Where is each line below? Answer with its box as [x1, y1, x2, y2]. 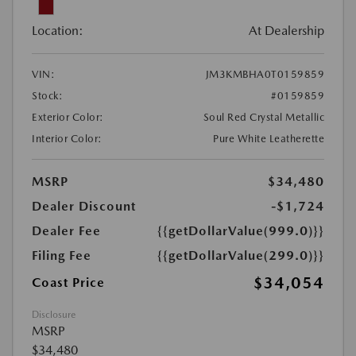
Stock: [32, 90, 63, 102]
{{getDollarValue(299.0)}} [157, 248, 324, 263]
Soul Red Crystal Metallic [203, 111, 324, 123]
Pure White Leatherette [213, 133, 324, 145]
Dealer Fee [32, 223, 101, 238]
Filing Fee [32, 248, 91, 263]
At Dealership [249, 23, 324, 38]
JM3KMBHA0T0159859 [205, 68, 324, 80]
